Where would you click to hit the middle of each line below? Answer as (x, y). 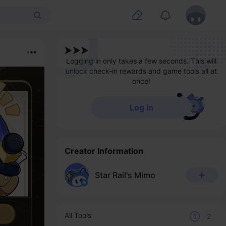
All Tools (78, 215)
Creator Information (104, 151)
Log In (141, 107)
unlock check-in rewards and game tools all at (141, 71)
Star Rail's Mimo (125, 175)
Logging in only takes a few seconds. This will (141, 61)
